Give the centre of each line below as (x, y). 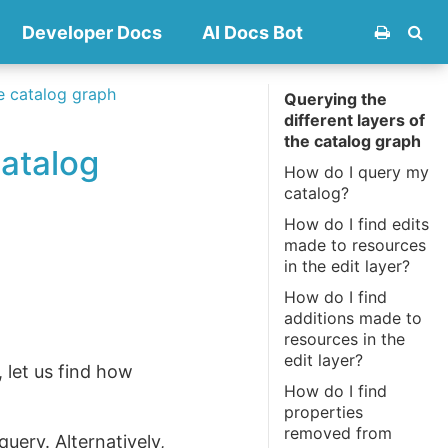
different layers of (355, 120)
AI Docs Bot (252, 32)
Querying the (336, 99)
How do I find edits (357, 224)
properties (324, 412)
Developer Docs (92, 32)
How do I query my (357, 172)
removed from (338, 433)
